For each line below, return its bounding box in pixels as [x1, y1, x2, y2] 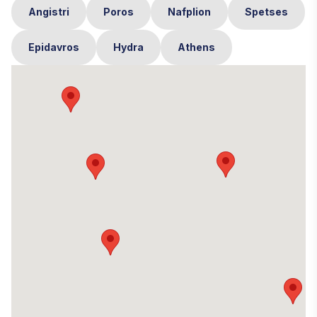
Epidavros [28, 40, 79, 53]
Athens [178, 40, 215, 53]
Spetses [245, 5, 288, 18]
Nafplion [168, 5, 211, 18]
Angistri [28, 5, 69, 18]
